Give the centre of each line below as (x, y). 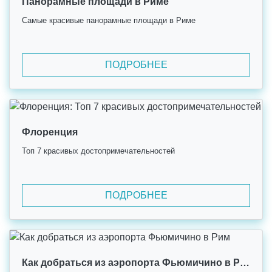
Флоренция (50, 132)
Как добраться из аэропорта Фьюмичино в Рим (245, 263)
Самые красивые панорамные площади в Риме (109, 20)
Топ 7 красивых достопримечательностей (98, 151)
